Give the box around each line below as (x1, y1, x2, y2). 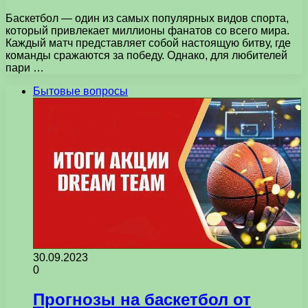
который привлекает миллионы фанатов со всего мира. (5, 24, 289, 36)
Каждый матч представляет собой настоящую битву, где (5, 36, 291, 49)
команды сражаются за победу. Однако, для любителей (5, 49, 287, 61)
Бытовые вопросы (33, 85, 128, 97)
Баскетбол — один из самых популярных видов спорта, (5, 12, 289, 24)
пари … (5, 61, 44, 74)
